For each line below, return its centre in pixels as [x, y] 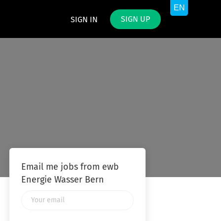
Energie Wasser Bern [62, 180]
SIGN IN [84, 20]
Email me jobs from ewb [70, 167]
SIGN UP [135, 19]
